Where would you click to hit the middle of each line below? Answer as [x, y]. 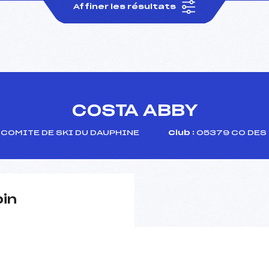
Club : [181, 132]
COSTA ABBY [134, 111]
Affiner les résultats [126, 6]
